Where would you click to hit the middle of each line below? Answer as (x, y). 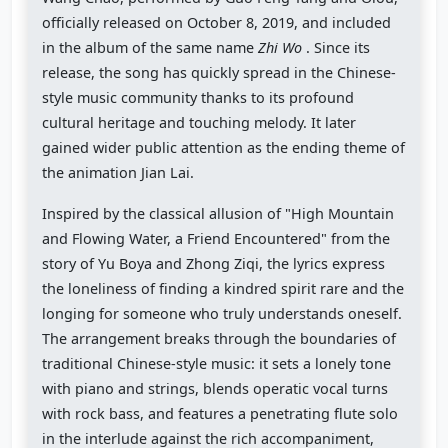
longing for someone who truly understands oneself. (222, 314)
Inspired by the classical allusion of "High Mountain (218, 214)
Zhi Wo (280, 48)
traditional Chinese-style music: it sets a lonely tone (217, 364)
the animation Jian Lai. (118, 173)
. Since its (336, 48)
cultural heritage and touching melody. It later (199, 123)
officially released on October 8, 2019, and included (217, 23)
